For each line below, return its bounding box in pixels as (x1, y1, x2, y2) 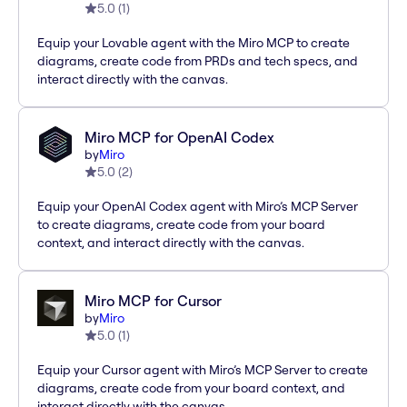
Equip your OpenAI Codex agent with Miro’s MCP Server (37, 198, 358, 215)
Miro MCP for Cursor (84, 292, 222, 311)
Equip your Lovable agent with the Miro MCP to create (37, 35, 350, 52)
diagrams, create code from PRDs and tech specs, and (37, 53, 358, 70)
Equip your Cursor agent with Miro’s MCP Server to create (37, 362, 368, 379)
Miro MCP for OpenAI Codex (84, 128, 274, 147)
